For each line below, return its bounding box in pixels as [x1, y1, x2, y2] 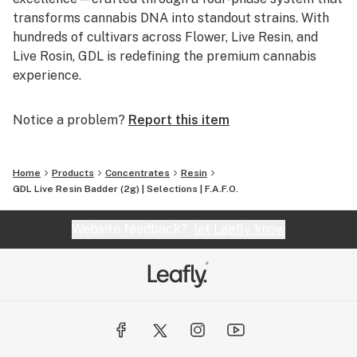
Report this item [128, 112, 229, 127]
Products [52, 167, 94, 178]
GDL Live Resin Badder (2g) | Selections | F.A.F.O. [13, 183, 238, 194]
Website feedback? [72, 222, 194, 237]
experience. [13, 68, 81, 83]
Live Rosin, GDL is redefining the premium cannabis [13, 49, 316, 64]
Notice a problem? [13, 112, 125, 127]
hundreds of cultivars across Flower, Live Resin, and [13, 29, 318, 45]
